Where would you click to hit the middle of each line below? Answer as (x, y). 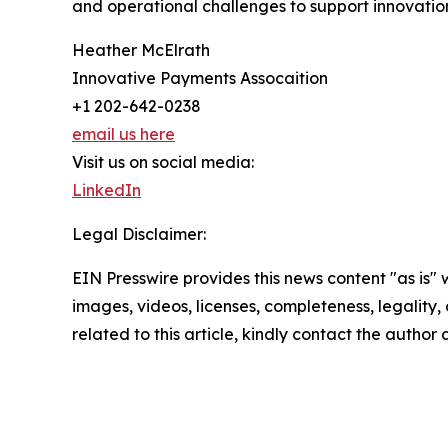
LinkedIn (106, 189)
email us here (123, 133)
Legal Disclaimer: (139, 233)
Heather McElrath (141, 49)
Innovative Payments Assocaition (200, 77)
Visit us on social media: (163, 161)
